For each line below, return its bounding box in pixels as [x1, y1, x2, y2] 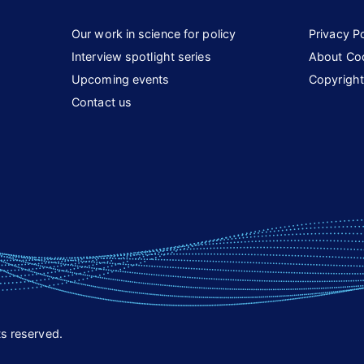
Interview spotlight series [71, 49, 211, 63]
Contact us [71, 94, 132, 109]
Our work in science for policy [71, 26, 236, 41]
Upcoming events [71, 71, 170, 86]
